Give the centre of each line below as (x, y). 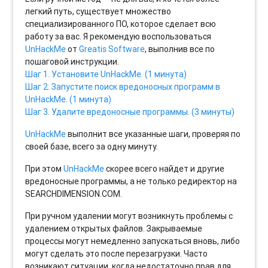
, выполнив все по (180, 49)
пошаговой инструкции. (72, 62)
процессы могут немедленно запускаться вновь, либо (133, 241)
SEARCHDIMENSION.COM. (74, 194)
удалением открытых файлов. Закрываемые (114, 229)
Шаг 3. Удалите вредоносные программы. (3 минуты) (130, 112)
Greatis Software (112, 49)
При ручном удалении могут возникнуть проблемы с (129, 216)
